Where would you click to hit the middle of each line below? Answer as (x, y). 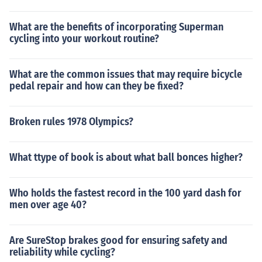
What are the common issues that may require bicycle (126, 74)
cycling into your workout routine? (84, 39)
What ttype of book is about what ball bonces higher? (126, 157)
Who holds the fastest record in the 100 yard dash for (125, 193)
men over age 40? (48, 205)
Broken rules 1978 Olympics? (71, 122)
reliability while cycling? (62, 252)
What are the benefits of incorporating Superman (116, 27)
